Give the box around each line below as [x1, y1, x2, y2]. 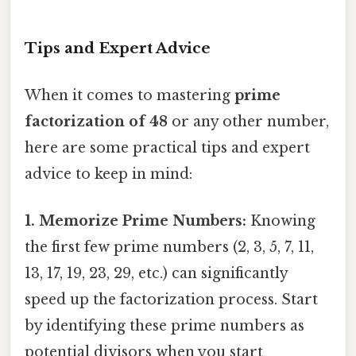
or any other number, [168, 113, 329, 131]
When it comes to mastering [25, 87, 234, 105]
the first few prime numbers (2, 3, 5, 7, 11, [25, 238, 314, 257]
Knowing [246, 212, 315, 230]
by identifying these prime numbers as [25, 317, 304, 335]
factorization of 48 [25, 113, 168, 131]
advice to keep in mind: [25, 165, 192, 184]
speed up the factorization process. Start [25, 291, 318, 309]
